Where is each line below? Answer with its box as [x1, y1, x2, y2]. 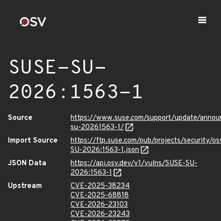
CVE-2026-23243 [71, 210, 130, 219]
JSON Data [8, 159, 46, 168]
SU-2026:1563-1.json [71, 146, 139, 155]
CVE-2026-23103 [71, 200, 128, 210]
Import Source [8, 136, 58, 146]
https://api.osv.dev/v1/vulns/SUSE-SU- [71, 159, 197, 168]
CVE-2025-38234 [71, 182, 130, 191]
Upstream [8, 182, 42, 191]
